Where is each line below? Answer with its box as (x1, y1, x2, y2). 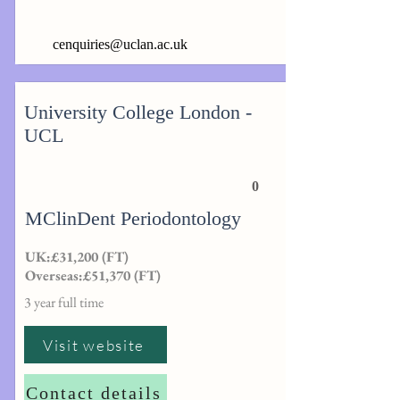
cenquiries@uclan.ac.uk (53, 37, 187, 52)
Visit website (42, 335, 146, 354)
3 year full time (24, 293, 104, 312)
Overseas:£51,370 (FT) (25, 266, 161, 285)
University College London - (24, 101, 252, 123)
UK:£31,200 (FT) (25, 247, 129, 266)
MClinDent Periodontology (25, 207, 241, 229)
